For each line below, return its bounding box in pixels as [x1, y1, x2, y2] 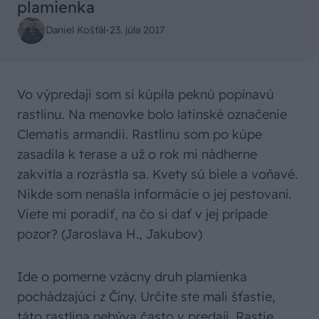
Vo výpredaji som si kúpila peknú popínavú [17, 85, 274, 103]
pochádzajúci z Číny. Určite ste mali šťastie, [17, 288, 276, 305]
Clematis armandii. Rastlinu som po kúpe [17, 125, 262, 142]
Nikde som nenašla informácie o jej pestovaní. [17, 185, 291, 202]
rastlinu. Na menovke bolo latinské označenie [17, 105, 287, 122]
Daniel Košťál [46, 23, 105, 37]
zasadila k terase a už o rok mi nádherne [17, 145, 257, 162]
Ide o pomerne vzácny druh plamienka [17, 268, 247, 285]
